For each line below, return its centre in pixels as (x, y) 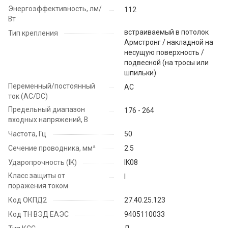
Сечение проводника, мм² (52, 148)
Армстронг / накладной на (169, 42)
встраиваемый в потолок (166, 32)
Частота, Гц (27, 134)
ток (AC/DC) (28, 96)
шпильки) (140, 73)
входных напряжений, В (48, 120)
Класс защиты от (37, 176)
